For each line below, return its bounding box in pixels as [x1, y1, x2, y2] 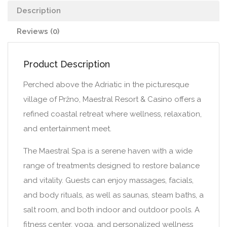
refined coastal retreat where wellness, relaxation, [23, 109, 202, 119]
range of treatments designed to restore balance [23, 161, 200, 170]
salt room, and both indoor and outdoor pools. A [23, 205, 200, 214]
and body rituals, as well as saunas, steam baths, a [23, 191, 204, 200]
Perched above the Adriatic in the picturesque [23, 80, 189, 89]
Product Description [23, 59, 110, 69]
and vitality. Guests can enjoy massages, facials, [23, 176, 194, 185]
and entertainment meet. [23, 124, 111, 133]
